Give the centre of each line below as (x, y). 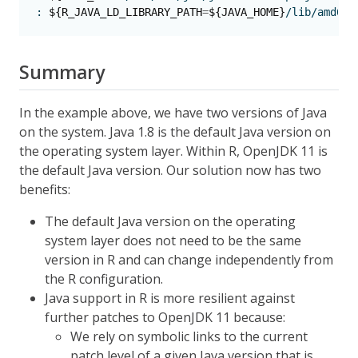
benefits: (45, 190)
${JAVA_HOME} (247, 12)
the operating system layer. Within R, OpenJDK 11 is (173, 151)
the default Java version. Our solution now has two (170, 171)
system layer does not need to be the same (173, 241)
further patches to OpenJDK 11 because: (165, 318)
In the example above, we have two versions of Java (173, 113)
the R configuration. (104, 279)
